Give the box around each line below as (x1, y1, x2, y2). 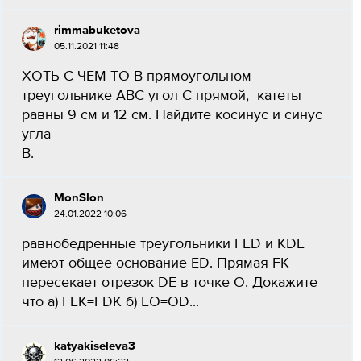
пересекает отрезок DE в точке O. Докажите (22, 276, 317, 290)
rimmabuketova (54, 24, 140, 36)
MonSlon (54, 192, 104, 204)
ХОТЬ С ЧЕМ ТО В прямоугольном (22, 69, 251, 84)
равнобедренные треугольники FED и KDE (22, 237, 305, 251)
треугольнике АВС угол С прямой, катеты (22, 89, 301, 103)
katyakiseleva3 (54, 340, 135, 352)
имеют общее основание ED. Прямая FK (22, 256, 289, 271)
